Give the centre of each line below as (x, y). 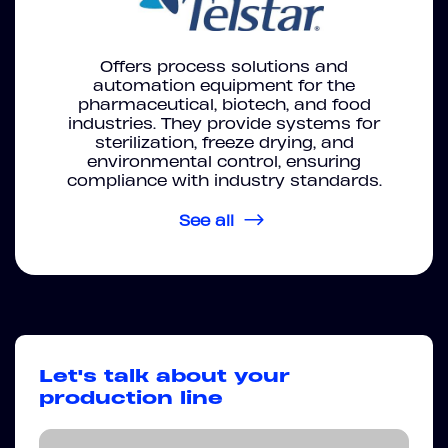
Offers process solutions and (224, 67)
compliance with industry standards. (224, 181)
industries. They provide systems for (224, 124)
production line (131, 398)
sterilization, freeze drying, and (224, 143)
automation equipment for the (224, 86)
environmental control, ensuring (224, 162)
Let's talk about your (164, 376)
